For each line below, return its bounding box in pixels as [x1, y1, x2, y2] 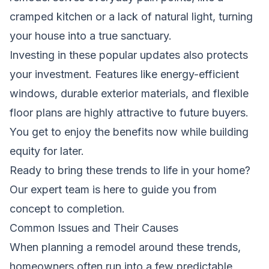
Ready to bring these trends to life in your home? [10, 163, 250, 177]
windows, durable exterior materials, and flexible [10, 86, 249, 100]
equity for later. [10, 144, 84, 157]
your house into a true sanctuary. [10, 29, 172, 42]
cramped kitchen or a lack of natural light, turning [10, 10, 253, 23]
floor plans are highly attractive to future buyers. [10, 106, 249, 119]
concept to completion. [10, 202, 125, 215]
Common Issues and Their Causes [10, 221, 178, 234]
